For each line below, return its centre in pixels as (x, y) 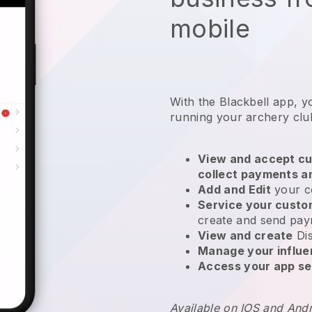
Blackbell (244, 101)
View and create (245, 235)
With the (195, 101)
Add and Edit (234, 189)
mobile (210, 28)
